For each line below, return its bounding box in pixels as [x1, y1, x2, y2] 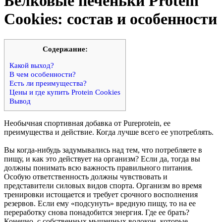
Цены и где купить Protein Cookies [9, 88, 120, 97]
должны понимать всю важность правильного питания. [4, 163, 193, 172]
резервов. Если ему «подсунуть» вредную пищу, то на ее [4, 199, 196, 208]
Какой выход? [9, 61, 54, 70]
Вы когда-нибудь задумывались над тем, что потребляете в [4, 145, 202, 154]
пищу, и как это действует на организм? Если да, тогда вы [4, 154, 200, 163]
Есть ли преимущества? [9, 79, 87, 88]
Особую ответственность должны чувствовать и [4, 172, 167, 181]
